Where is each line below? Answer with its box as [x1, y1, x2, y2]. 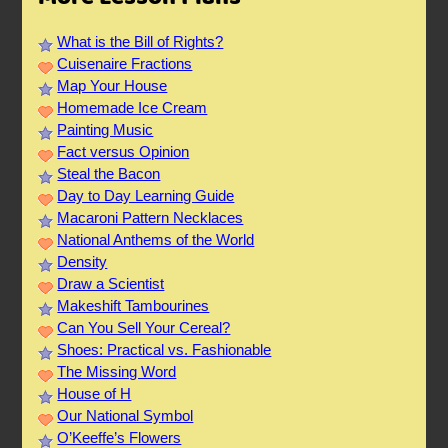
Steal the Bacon [57, 165, 161, 183]
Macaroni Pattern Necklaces [57, 209, 244, 227]
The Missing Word [57, 363, 177, 381]
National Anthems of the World [57, 231, 255, 249]
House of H [57, 385, 132, 403]
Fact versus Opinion [57, 143, 190, 161]
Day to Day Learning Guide [57, 187, 235, 205]
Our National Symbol [57, 407, 194, 425]
